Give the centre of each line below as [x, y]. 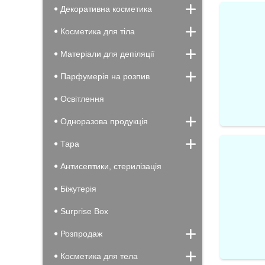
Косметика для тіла [98, 31]
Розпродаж [81, 234]
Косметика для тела [99, 256]
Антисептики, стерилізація [111, 166]
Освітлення [82, 99]
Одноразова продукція [104, 121]
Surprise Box [84, 211]
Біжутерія [78, 189]
